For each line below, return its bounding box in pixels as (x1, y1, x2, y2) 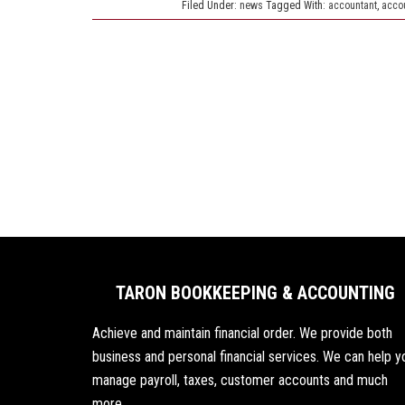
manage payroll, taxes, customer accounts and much (92, 372, 388, 389)
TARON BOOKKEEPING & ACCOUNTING (115, 282, 395, 304)
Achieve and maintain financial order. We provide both (92, 325, 392, 342)
